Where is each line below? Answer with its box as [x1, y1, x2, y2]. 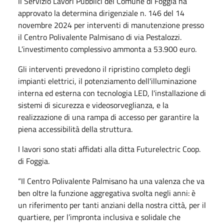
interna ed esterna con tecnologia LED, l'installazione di [18, 86, 206, 99]
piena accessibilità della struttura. [18, 122, 132, 135]
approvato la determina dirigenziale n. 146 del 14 [18, 6, 184, 19]
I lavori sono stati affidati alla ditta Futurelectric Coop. [18, 142, 200, 155]
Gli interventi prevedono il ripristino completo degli [18, 62, 190, 75]
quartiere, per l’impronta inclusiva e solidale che [18, 210, 180, 223]
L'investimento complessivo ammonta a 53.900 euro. [18, 42, 196, 55]
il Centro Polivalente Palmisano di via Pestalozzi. [18, 30, 181, 43]
